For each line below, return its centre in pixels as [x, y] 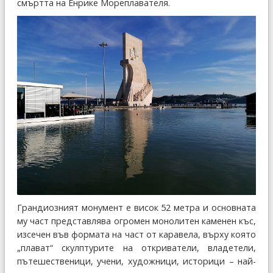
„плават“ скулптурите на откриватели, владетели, [136, 248]
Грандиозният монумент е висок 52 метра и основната [136, 208]
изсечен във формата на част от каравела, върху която [136, 235]
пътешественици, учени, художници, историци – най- [136, 261]
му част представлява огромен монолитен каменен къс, [136, 221]
